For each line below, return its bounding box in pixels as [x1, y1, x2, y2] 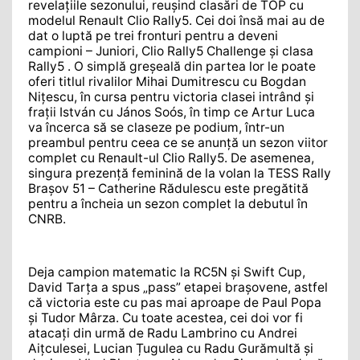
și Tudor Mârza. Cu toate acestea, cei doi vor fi [28, 309, 303, 325]
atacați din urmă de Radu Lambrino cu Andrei [28, 325, 297, 341]
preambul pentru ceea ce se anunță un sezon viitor [28, 134, 328, 150]
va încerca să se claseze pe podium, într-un [28, 119, 284, 135]
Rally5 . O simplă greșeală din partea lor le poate [28, 58, 316, 74]
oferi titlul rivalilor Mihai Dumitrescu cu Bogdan [28, 73, 306, 89]
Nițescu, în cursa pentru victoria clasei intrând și [28, 88, 314, 104]
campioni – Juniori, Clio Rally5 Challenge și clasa [28, 43, 313, 59]
